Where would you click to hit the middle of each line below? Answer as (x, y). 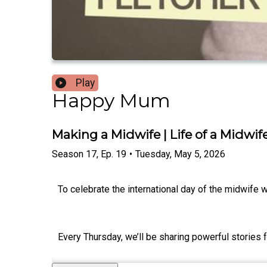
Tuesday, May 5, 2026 (180, 154)
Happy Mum (111, 101)
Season (68, 154)
